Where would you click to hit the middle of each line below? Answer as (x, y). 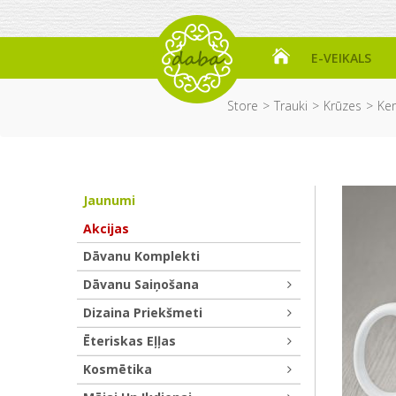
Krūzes (343, 106)
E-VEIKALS (341, 57)
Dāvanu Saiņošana (141, 284)
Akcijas (106, 228)
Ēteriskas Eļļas (129, 341)
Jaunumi (109, 200)
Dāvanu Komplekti (141, 256)
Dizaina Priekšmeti (143, 312)
